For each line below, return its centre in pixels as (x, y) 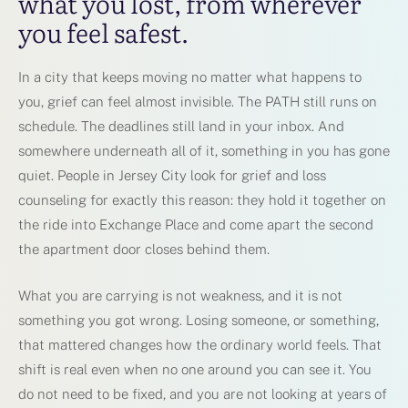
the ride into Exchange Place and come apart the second (196, 224)
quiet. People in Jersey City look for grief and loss (172, 175)
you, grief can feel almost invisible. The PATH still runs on (198, 101)
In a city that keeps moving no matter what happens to (190, 76)
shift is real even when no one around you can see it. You (195, 369)
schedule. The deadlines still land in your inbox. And (181, 126)
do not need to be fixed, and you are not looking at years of (203, 393)
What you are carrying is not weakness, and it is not (180, 295)
